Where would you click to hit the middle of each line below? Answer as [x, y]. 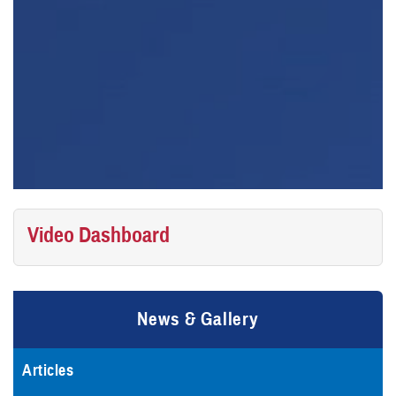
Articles [48, 370]
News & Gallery [198, 319]
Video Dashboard [99, 235]
